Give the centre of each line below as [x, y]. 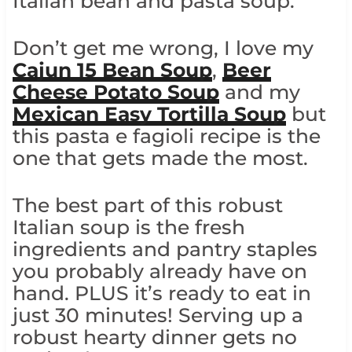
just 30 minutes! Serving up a [158, 315]
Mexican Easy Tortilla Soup [149, 114]
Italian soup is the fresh [128, 227]
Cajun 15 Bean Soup [112, 70]
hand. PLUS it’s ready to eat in [161, 293]
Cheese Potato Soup [115, 92]
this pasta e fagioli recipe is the [166, 136]
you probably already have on [159, 271]
